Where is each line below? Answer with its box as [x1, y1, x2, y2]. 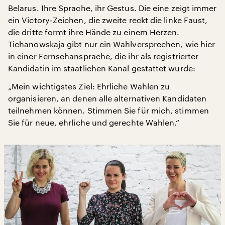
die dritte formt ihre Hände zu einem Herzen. [8, 27, 180, 37]
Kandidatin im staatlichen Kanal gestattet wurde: [8, 63, 195, 73]
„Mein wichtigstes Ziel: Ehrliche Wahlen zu [8, 81, 170, 91]
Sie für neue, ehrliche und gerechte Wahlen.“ [8, 117, 180, 127]
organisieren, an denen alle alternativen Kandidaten [8, 93, 207, 103]
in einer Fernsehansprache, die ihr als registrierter [8, 51, 199, 61]
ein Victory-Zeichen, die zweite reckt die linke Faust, [8, 15, 208, 25]
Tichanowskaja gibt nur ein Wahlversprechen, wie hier [8, 39, 215, 49]
